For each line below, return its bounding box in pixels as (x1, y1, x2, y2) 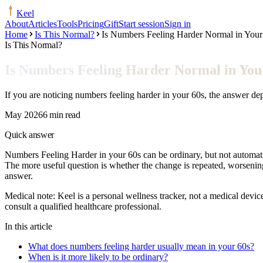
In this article (5, 221, 52, 231)
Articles (28, 19, 57, 29)
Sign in (164, 19, 191, 29)
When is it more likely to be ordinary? (28, 251, 168, 262)
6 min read (43, 109, 80, 120)
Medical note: (5, 190, 58, 201)
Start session (119, 19, 164, 29)
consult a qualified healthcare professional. (5, 201, 161, 211)
